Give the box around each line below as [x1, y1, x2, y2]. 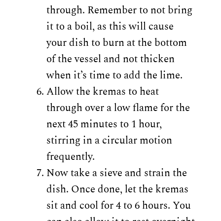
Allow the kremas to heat [46, 83, 159, 100]
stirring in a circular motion [46, 132, 172, 148]
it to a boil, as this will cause [46, 18, 174, 35]
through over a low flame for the [46, 100, 190, 116]
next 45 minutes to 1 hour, [46, 116, 162, 132]
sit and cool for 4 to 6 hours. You [46, 197, 191, 214]
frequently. [46, 148, 95, 165]
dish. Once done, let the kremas [46, 181, 188, 197]
